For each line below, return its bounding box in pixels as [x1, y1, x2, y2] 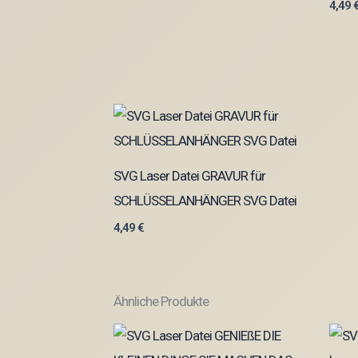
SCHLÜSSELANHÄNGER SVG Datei [113, 193, 296, 209]
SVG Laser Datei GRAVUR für [113, 168, 265, 185]
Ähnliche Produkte [113, 292, 209, 309]
